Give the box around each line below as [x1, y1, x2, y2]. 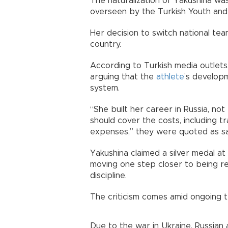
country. [90, 40, 121, 48]
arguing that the [90, 72, 156, 81]
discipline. [90, 171, 127, 180]
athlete [156, 72, 184, 81]
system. [90, 83, 120, 92]
